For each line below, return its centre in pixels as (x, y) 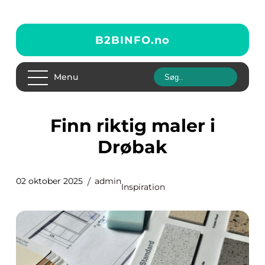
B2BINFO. (125, 40)
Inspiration (143, 187)
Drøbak (132, 147)
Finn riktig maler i (56, 126)
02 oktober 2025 (49, 181)
